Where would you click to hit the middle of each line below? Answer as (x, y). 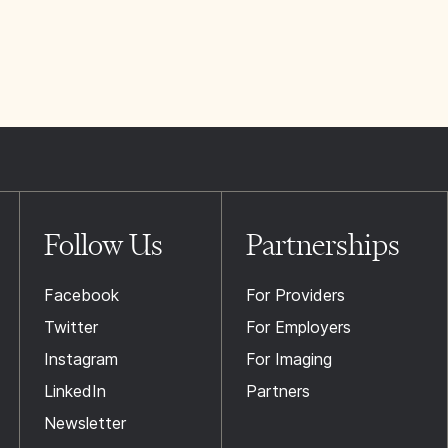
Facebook (82, 295)
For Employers (298, 327)
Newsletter (85, 423)
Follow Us (104, 244)
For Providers (295, 295)
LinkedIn (75, 391)
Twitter (71, 327)
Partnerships (322, 244)
